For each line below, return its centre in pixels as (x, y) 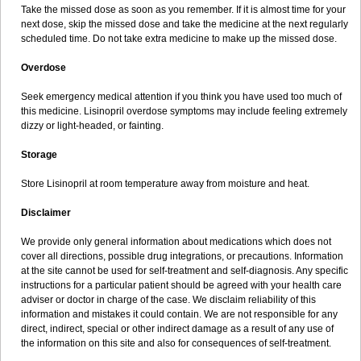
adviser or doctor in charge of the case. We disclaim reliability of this (168, 300)
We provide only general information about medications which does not (176, 242)
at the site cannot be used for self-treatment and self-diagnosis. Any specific (185, 271)
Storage (39, 155)
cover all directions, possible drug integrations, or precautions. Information (182, 256)
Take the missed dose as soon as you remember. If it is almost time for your (183, 10)
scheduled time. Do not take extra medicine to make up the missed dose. (179, 39)
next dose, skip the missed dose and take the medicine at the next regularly (185, 24)
